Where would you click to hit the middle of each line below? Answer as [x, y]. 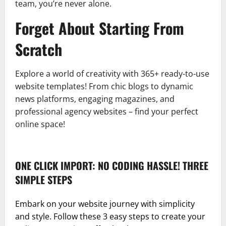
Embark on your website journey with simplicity [105, 204]
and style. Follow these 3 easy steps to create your [110, 216]
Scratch [39, 49]
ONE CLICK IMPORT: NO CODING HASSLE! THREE [112, 165]
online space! [40, 124]
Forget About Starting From [100, 28]
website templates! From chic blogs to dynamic [104, 86]
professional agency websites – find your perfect [107, 111]
